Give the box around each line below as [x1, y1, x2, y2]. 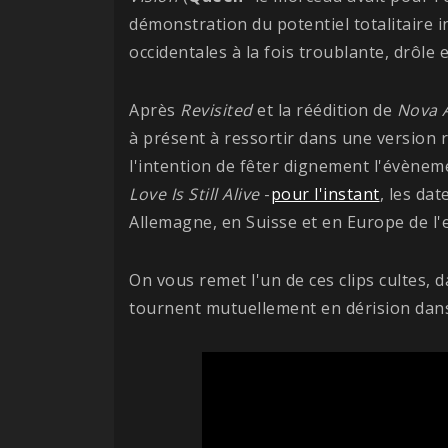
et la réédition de [252, 98, 397, 121]
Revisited [180, 98, 253, 121]
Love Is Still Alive [129, 182, 260, 205]
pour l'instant [270, 182, 380, 205]
